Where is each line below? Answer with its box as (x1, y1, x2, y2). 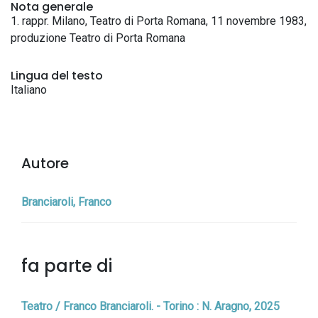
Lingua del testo (11, 67, 103, 84)
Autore (21, 153, 69, 173)
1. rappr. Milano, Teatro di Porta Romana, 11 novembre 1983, (11, 14, 307, 28)
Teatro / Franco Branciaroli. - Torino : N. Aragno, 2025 (21, 300, 280, 313)
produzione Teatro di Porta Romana (11, 31, 185, 45)
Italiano (11, 83, 47, 97)
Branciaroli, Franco (21, 195, 111, 209)
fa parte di (21, 254, 112, 278)
